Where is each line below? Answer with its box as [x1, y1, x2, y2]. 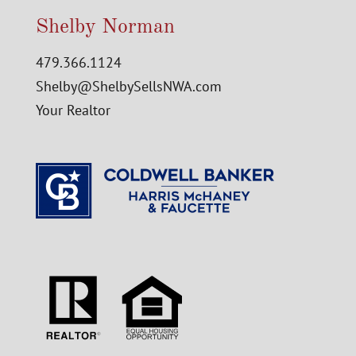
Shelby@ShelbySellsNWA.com [35, 76, 222, 95]
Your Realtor [35, 100, 110, 119]
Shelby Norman [35, 16, 175, 37]
